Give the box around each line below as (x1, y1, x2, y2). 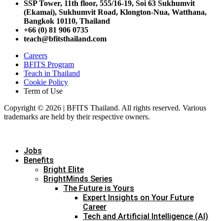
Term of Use (24, 86, 63, 95)
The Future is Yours (63, 183, 134, 193)
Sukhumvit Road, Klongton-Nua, (59, 7, 172, 16)
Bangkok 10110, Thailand (24, 16, 110, 25)
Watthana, (172, 7, 207, 16)
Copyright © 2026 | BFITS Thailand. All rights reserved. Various (4, 103, 206, 112)
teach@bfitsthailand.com (24, 34, 107, 43)
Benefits (24, 155, 54, 165)
